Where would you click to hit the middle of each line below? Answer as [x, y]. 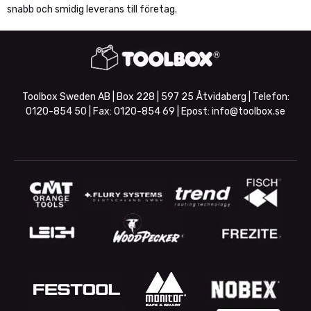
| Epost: [193, 111]
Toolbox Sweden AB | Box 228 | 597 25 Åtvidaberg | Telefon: [155, 97]
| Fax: [100, 111]
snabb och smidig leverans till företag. [92, 9]
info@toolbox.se [249, 111]
